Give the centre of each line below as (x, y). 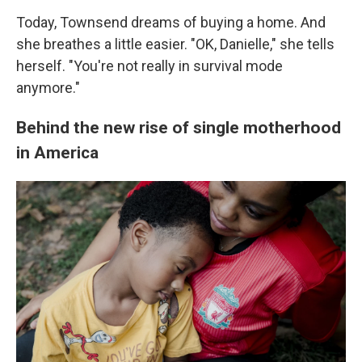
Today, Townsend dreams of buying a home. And (171, 22)
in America (57, 152)
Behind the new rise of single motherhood (179, 127)
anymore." (48, 88)
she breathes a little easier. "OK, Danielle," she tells (175, 44)
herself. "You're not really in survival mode (149, 66)
